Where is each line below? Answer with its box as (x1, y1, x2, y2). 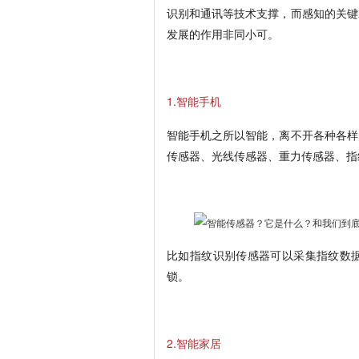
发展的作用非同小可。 (167, 26, 279, 42)
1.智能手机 (167, 93, 221, 109)
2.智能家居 (167, 335, 221, 351)
